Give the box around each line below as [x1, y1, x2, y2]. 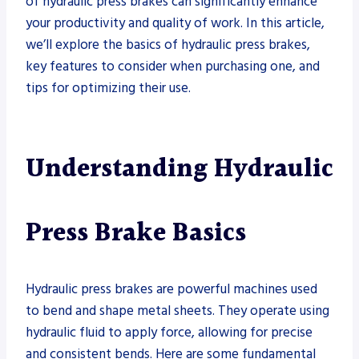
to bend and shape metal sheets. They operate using [26, 301, 329, 321]
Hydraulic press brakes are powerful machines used [26, 279, 317, 299]
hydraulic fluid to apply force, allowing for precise [26, 322, 313, 342]
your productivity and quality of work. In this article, [26, 13, 325, 33]
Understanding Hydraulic [26, 148, 333, 190]
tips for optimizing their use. [26, 78, 191, 98]
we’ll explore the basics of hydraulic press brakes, [26, 34, 310, 54]
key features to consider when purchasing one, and [26, 56, 320, 76]
